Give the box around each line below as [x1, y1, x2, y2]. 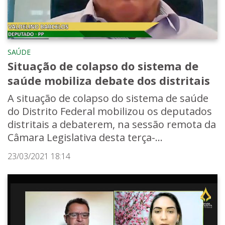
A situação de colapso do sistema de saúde [8, 91, 208, 105]
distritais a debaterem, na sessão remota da [8, 117, 216, 131]
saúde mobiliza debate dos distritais [8, 72, 210, 88]
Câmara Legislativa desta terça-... [8, 130, 163, 144]
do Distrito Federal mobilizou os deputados [8, 104, 212, 118]
